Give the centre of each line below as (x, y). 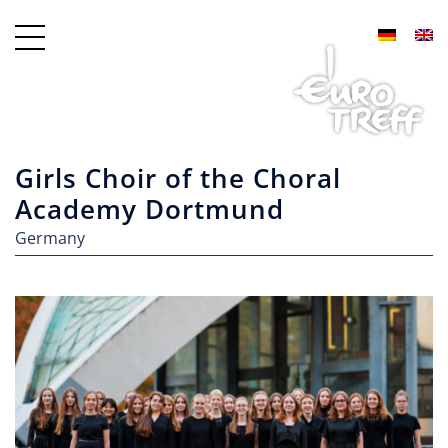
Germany (50, 238)
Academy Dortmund (149, 209)
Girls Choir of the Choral (178, 178)
